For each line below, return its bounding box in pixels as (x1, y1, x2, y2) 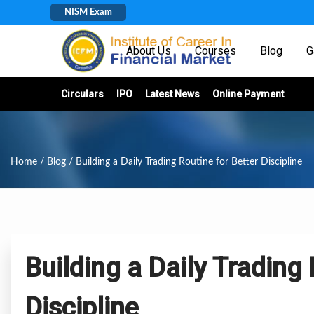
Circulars (61, 88, 104, 100)
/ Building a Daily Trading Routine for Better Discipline (66, 157, 302, 167)
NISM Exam (64, 8, 112, 17)
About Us (126, 44, 171, 57)
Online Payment (212, 88, 284, 100)
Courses (195, 44, 236, 57)
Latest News (145, 88, 200, 100)
